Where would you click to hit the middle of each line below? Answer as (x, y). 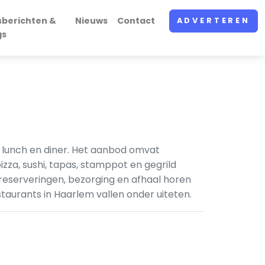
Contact (136, 21)
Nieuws (91, 21)
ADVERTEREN (213, 21)
